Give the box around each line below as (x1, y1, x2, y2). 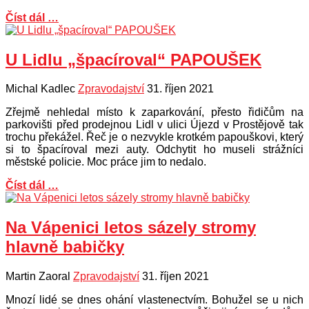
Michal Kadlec (6, 83, 75, 95)
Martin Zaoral (6, 270, 70, 283)
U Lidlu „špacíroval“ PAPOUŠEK (6, 50, 261, 69)
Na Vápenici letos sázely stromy (6, 218, 256, 237)
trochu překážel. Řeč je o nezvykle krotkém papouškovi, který (6, 131, 303, 143)
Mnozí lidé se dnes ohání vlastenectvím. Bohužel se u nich (6, 294, 303, 306)
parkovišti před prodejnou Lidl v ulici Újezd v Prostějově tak (6, 119, 303, 131)
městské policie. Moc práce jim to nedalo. (6, 156, 206, 168)
